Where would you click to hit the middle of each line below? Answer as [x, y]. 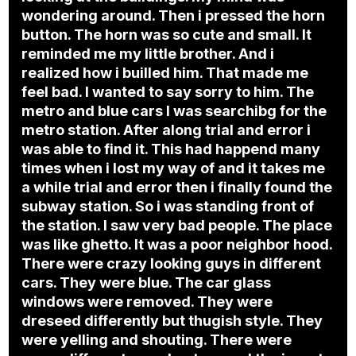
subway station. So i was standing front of [168, 207]
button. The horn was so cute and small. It [167, 35]
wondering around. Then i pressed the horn [174, 16]
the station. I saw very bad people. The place [177, 226]
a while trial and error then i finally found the [177, 188]
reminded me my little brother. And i [148, 54]
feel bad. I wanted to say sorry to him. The [168, 92]
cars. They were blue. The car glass [147, 283]
